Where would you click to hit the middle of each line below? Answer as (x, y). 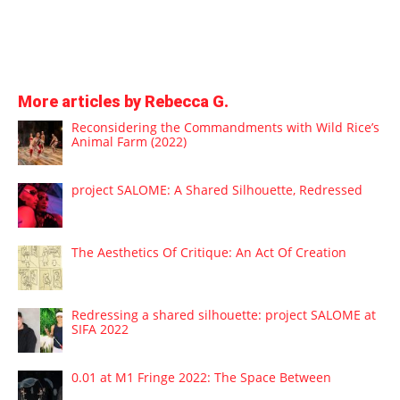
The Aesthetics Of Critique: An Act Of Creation (209, 252)
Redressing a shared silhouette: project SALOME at (224, 314)
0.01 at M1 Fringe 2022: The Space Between (201, 377)
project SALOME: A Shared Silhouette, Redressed (217, 189)
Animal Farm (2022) (129, 141)
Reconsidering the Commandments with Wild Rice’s (225, 127)
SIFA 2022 (100, 329)
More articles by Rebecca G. (123, 101)
